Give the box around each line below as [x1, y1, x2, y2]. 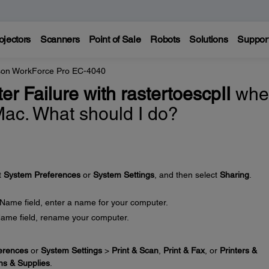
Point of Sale [89, 34, 141, 45]
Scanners [40, 34, 80, 45]
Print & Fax [163, 245, 205, 255]
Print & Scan [111, 245, 159, 255]
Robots [150, 34, 180, 45]
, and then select [154, 170, 220, 180]
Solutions [189, 34, 228, 45]
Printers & [219, 245, 257, 255]
